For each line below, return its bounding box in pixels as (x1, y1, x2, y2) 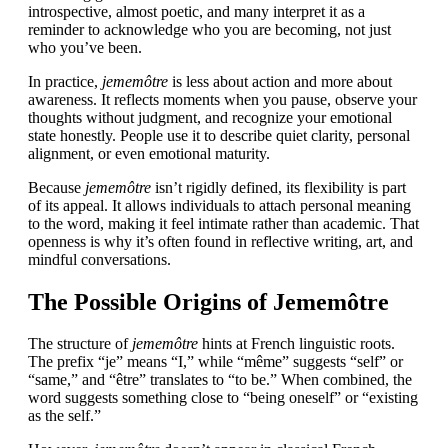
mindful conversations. (28, 250, 171, 268)
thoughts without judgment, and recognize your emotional (28, 108, 392, 126)
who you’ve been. (28, 38, 142, 56)
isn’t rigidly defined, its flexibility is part (151, 178, 406, 196)
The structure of (28, 335, 132, 353)
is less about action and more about (168, 72, 392, 90)
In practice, (28, 72, 102, 90)
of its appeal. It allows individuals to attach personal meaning (28, 196, 411, 214)
